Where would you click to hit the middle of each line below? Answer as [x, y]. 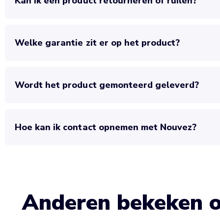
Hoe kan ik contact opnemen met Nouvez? [106, 127]
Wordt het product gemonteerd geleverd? [107, 85]
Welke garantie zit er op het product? [97, 42]
